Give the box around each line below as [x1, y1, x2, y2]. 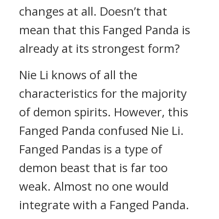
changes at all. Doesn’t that [19, 3, 167, 19]
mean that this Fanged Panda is [19, 22, 190, 38]
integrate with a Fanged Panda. [19, 197, 189, 213]
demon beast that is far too [19, 159, 168, 175]
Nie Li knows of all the [19, 66, 137, 83]
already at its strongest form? [19, 40, 180, 56]
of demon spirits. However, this [19, 104, 188, 120]
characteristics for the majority [19, 85, 187, 101]
